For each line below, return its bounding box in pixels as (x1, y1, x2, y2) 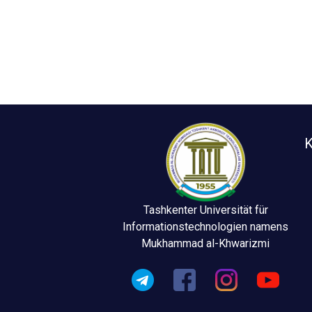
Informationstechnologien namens (123, 220, 289, 234)
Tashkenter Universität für (143, 203, 268, 217)
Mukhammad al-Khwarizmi (141, 237, 270, 251)
